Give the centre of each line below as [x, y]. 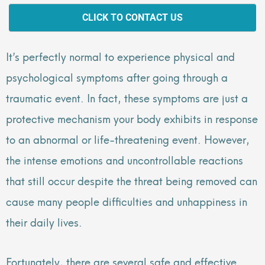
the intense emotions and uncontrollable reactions [125, 160]
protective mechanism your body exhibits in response [132, 118]
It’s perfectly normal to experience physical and [120, 56]
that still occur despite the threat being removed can [132, 180]
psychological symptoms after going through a [117, 77]
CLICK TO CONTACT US [132, 18]
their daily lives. [44, 222]
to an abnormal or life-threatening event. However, [128, 139]
